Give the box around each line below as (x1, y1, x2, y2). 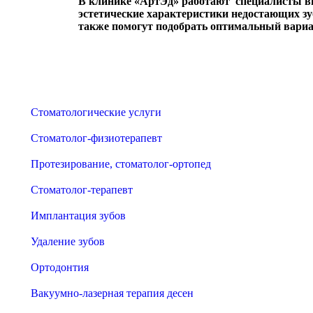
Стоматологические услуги (31, 106, 161, 118)
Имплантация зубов (31, 210, 126, 221)
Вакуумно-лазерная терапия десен (31, 287, 194, 299)
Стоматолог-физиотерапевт (31, 132, 162, 144)
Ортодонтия (31, 261, 89, 273)
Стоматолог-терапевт (31, 184, 133, 196)
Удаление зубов (31, 235, 105, 247)
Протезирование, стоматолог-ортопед (31, 158, 211, 170)
